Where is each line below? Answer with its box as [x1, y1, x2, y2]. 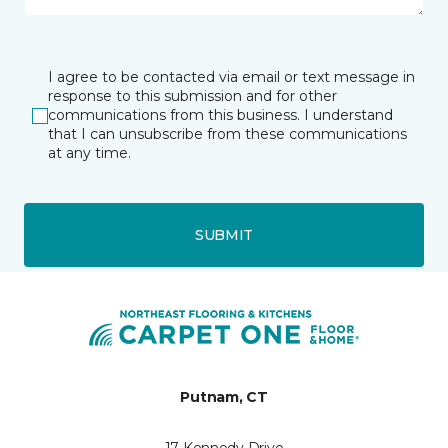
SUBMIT [194, 225, 254, 244]
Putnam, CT [180, 388, 268, 406]
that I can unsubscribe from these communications [48, 125, 407, 143]
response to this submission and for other [48, 87, 337, 105]
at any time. [48, 144, 131, 162]
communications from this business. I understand [48, 106, 393, 124]
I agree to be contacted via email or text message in [48, 68, 415, 86]
